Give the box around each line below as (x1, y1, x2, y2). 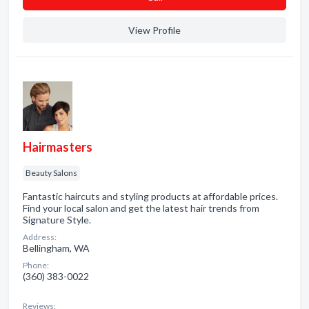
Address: (23, 232, 57, 242)
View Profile (128, 24, 181, 36)
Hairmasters (23, 139, 92, 154)
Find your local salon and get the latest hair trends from (23, 202, 259, 214)
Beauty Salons (26, 168, 77, 178)
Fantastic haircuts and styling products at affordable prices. (23, 190, 278, 202)
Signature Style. (23, 214, 91, 226)
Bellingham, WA (23, 242, 90, 254)
